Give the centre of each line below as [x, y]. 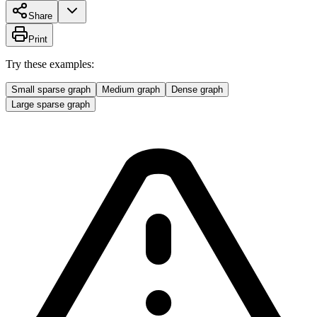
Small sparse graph [51, 89]
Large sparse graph [51, 104]
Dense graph [197, 89]
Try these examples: [50, 64]
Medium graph [131, 89]
